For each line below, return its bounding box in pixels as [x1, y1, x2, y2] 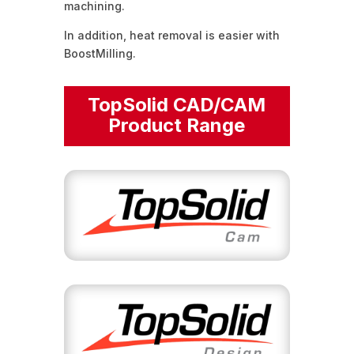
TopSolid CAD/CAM [88, 92, 266, 116]
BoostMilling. [63, 46, 136, 60]
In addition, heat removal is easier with [63, 28, 280, 42]
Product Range [108, 113, 246, 137]
